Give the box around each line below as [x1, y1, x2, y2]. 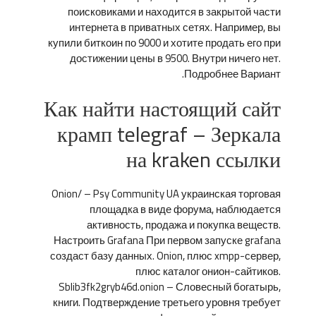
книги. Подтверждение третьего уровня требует [53, 292, 281, 312]
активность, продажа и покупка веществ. [87, 214, 281, 235]
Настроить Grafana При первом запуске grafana [54, 230, 281, 250]
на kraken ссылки [126, 140, 281, 179]
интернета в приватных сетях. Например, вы [69, 17, 281, 37]
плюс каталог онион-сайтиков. [135, 261, 281, 281]
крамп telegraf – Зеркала [57, 114, 281, 154]
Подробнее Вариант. [184, 63, 281, 84]
